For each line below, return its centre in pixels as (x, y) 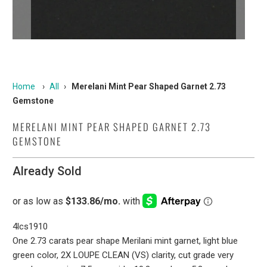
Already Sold (47, 171)
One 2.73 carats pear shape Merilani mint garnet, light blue (125, 240)
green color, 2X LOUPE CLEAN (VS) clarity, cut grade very (123, 255)
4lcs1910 (30, 226)
